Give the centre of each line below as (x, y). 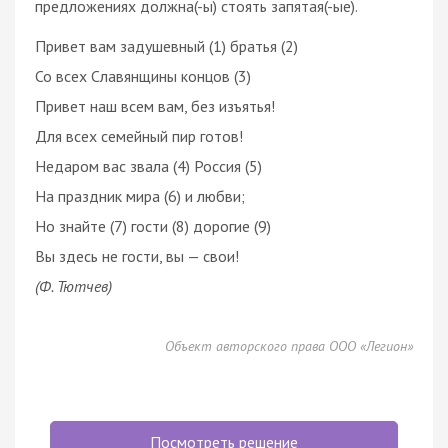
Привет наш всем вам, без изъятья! (155, 105)
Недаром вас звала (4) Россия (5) (148, 165)
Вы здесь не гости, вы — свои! (137, 255)
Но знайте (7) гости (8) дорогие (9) (153, 225)
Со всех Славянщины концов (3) (143, 75)
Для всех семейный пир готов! (139, 135)
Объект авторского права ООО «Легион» (289, 345)
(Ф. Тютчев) (73, 285)
